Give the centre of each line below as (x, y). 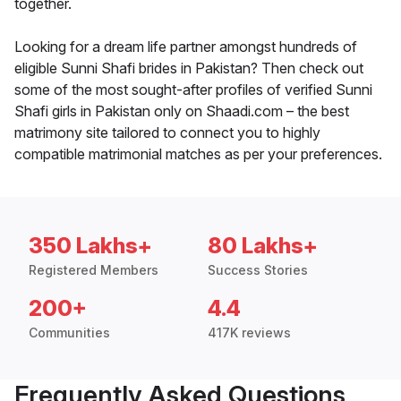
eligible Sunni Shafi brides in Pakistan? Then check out (189, 68)
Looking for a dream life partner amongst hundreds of (186, 47)
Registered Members (94, 270)
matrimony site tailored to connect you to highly (167, 133)
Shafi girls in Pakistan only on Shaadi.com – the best (182, 111)
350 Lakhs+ (90, 246)
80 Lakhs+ (263, 246)
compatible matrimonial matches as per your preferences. (198, 154)
